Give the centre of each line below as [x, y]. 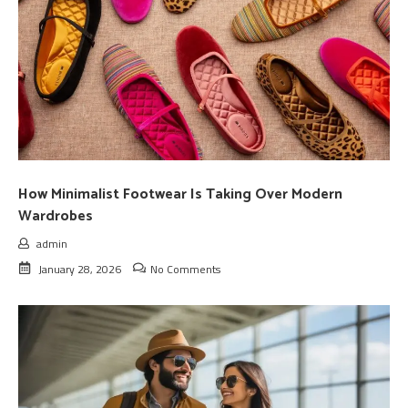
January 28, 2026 [80, 269]
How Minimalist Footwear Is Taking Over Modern [180, 194]
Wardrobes [56, 216]
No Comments [185, 269]
